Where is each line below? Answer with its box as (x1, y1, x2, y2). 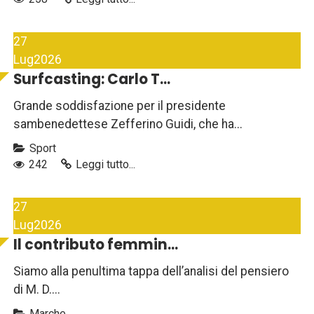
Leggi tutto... (76, 158, 135, 172)
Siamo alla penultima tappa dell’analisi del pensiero (13, 264, 289, 279)
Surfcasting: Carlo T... (13, 69, 170, 90)
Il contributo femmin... (13, 235, 178, 255)
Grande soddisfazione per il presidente (13, 99, 226, 114)
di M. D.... (13, 282, 60, 297)
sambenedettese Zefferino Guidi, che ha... (13, 117, 243, 132)
